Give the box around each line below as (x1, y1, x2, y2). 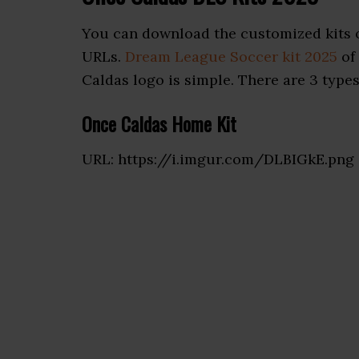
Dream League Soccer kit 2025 (125, 47, 337, 66)
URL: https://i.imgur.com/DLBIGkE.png (82, 150, 354, 168)
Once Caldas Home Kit (82, 109, 236, 138)
